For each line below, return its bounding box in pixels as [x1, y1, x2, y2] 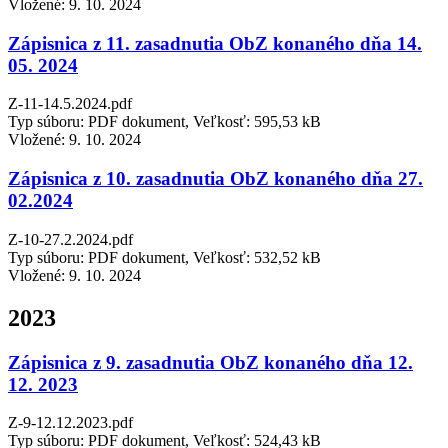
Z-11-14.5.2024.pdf [8, 95, 132, 113]
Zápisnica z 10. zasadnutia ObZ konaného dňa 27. [8, 168, 423, 190]
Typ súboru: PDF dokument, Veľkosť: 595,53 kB [8, 113, 321, 131]
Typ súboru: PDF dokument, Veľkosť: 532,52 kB [8, 248, 321, 266]
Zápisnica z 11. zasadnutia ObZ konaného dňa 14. [8, 32, 422, 54]
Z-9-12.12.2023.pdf [8, 414, 133, 432]
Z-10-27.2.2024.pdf [8, 230, 133, 248]
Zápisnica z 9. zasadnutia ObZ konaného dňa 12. [8, 351, 413, 373]
